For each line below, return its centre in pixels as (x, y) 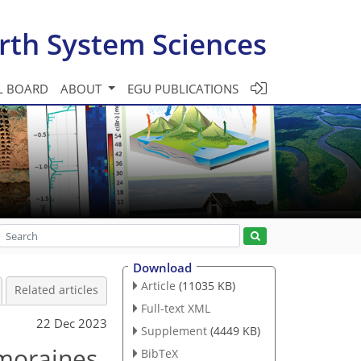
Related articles (56, 290)
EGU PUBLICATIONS (183, 88)
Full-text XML (175, 308)
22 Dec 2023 (72, 323)
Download (162, 268)
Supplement (174, 330)
